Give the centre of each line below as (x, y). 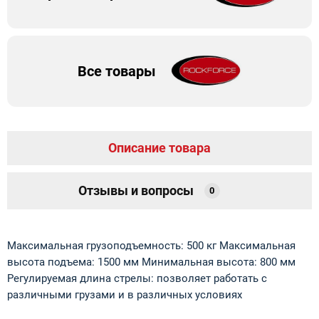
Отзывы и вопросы (136, 190)
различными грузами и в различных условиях (125, 294)
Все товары (117, 71)
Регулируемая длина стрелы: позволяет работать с (137, 278)
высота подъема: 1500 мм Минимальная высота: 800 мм (151, 262)
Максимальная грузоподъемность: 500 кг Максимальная (151, 245)
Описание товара (159, 147)
